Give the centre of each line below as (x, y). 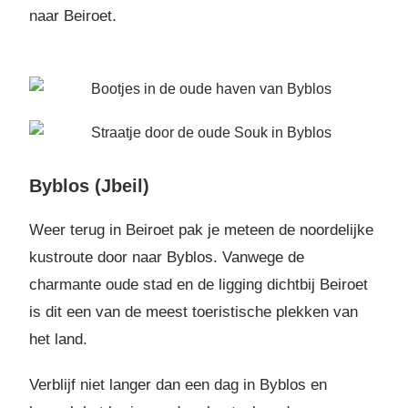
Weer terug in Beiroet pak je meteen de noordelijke (202, 230)
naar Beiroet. (73, 15)
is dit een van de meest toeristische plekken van (194, 312)
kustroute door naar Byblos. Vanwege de (167, 258)
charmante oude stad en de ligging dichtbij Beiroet (199, 285)
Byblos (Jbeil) (90, 186)
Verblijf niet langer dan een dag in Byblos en (178, 385)
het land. (59, 340)
